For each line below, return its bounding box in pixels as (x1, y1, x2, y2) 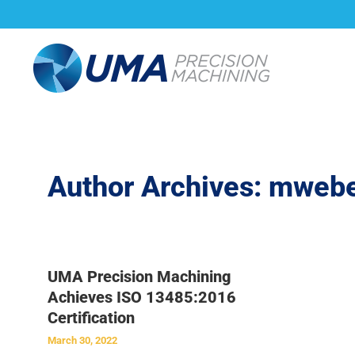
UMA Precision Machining (48, 267, 231, 286)
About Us (242, 16, 300, 32)
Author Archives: (48, 170, 269, 204)
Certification (48, 308, 135, 327)
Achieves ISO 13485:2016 (48, 288, 236, 307)
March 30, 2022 (48, 334, 117, 346)
